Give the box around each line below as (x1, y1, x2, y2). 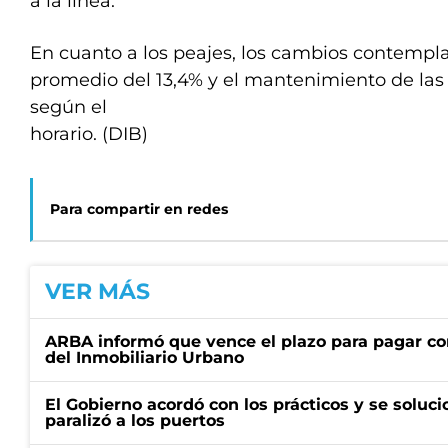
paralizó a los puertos (45, 411, 225, 430)
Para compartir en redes (50, 200, 228, 218)
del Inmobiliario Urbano (45, 348, 244, 367)
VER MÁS (45, 278, 150, 305)
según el (30, 96, 107, 118)
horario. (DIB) (30, 123, 153, 145)
